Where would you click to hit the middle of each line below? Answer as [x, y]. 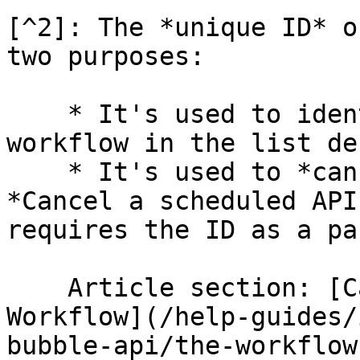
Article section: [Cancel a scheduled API [37, 288]
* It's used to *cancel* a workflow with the [37, 172]
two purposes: [106, 56]
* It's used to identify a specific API [37, 114]
